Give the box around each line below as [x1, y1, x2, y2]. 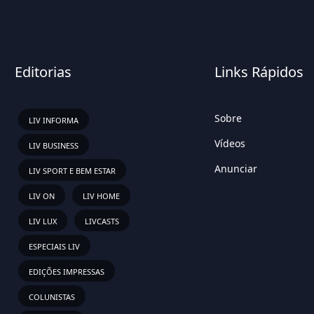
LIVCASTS [85, 216, 119, 226]
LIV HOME [83, 191, 120, 201]
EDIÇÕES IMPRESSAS [29, 266, 104, 277]
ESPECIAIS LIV [29, 241, 80, 252]
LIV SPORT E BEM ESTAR [29, 165, 116, 176]
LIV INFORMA [29, 115, 78, 125]
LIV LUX [29, 216, 57, 226]
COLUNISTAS [29, 292, 75, 302]
